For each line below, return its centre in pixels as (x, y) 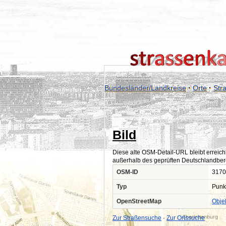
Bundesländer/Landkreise (145, 88)
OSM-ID (127, 172)
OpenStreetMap (139, 201)
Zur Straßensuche (137, 218)
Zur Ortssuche (186, 218)
